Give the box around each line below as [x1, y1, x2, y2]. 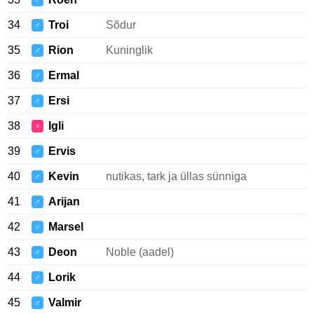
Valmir [48, 296, 81, 308]
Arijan [48, 196, 80, 207]
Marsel [48, 221, 83, 233]
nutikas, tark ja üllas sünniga [106, 170, 247, 182]
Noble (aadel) [106, 246, 174, 258]
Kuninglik [106, 44, 153, 56]
